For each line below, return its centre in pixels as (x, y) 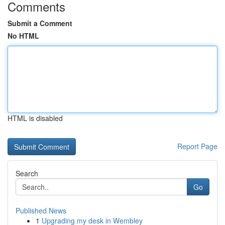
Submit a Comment (40, 23)
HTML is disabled (35, 118)
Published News (41, 210)
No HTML (23, 36)
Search (27, 173)
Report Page (197, 146)
